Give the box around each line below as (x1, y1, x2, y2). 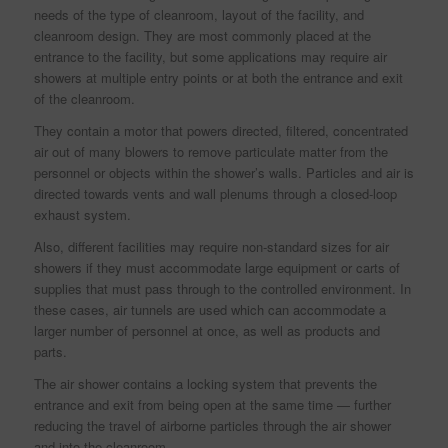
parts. (33, 341, 67, 361)
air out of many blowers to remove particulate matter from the (33, 141, 388, 161)
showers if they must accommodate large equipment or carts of (33, 257, 400, 277)
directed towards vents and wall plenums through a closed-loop (33, 183, 397, 203)
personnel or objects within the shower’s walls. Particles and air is (33, 162, 414, 182)
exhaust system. (33, 204, 131, 224)
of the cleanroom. (33, 88, 135, 108)
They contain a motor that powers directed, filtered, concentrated (33, 120, 408, 140)
